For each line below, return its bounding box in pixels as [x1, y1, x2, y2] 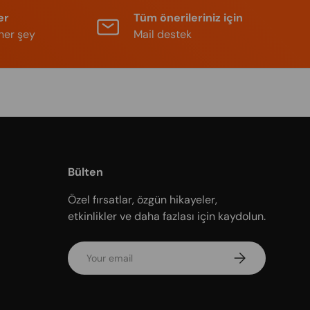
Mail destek [134, 26, 192, 42]
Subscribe [230, 248, 278, 261]
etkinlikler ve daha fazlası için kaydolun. [68, 208, 266, 224]
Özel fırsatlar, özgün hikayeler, [68, 192, 217, 207]
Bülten [68, 164, 103, 179]
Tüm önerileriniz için [134, 10, 243, 25]
